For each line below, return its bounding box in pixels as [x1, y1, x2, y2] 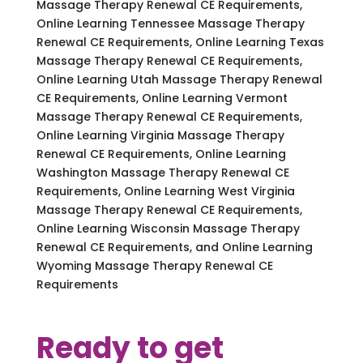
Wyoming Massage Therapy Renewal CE [36, 257, 273, 274]
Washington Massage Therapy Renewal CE [36, 164, 289, 181]
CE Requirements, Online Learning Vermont [36, 89, 288, 106]
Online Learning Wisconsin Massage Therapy [36, 220, 300, 237]
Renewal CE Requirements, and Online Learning [36, 238, 313, 255]
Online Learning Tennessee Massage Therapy [36, 15, 305, 32]
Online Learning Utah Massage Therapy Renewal [36, 70, 322, 88]
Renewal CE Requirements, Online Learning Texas [36, 33, 324, 50]
